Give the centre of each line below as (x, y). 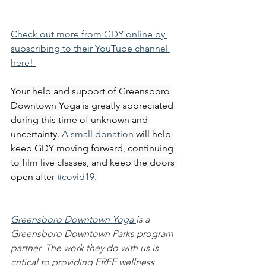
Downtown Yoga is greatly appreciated (93, 105)
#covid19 (76, 176)
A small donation (98, 134)
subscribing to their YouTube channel (91, 48)
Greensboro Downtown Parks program (93, 233)
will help (153, 134)
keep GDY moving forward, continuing (93, 148)
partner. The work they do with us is (86, 248)
